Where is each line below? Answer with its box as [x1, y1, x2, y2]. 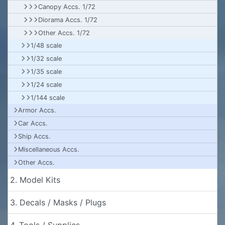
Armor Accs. [18, 106, 56, 114]
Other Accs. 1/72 [38, 29, 90, 37]
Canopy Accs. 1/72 [38, 3, 95, 11]
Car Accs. [18, 120, 48, 127]
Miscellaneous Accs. [18, 146, 79, 153]
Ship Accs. [18, 133, 51, 140]
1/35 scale [31, 68, 62, 75]
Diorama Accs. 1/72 [38, 16, 97, 24]
